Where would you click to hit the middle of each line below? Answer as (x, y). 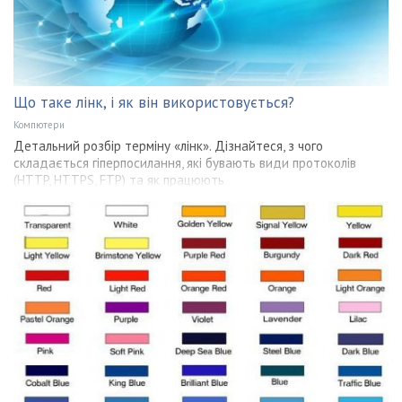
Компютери (39, 124)
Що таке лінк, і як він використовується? (154, 102)
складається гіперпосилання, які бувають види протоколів (185, 162)
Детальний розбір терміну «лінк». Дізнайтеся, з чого (168, 145)
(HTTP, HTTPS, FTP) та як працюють (119, 179)
